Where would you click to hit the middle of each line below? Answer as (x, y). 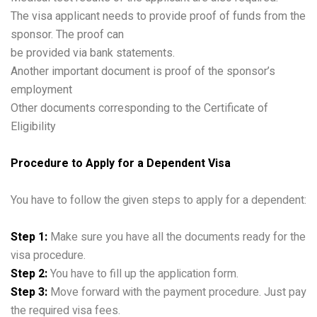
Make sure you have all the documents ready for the (177, 237)
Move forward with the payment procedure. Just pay (177, 292)
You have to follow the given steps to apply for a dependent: (158, 200)
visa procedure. (48, 255)
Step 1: (29, 237)
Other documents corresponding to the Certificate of (139, 108)
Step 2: (29, 273)
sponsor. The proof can (67, 34)
